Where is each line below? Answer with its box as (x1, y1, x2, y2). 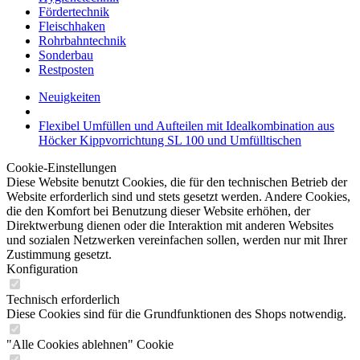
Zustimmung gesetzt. (6, 247, 112, 261)
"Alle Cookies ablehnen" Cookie (6, 337, 174, 351)
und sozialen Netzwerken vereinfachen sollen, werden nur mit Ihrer (6, 233, 347, 247)
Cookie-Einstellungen (6, 161, 117, 174)
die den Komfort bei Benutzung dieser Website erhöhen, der (6, 204, 310, 218)
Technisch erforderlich (6, 292, 120, 306)
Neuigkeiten (39, 90, 100, 104)
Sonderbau (39, 48, 93, 62)
